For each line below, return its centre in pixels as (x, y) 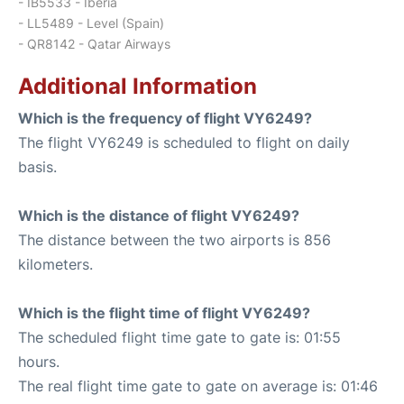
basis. (37, 166)
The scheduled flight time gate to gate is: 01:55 (179, 337)
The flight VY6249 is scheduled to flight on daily (184, 142)
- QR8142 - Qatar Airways (94, 43)
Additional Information (138, 86)
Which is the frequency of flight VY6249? (165, 118)
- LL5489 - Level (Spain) (91, 23)
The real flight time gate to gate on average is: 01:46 (198, 386)
